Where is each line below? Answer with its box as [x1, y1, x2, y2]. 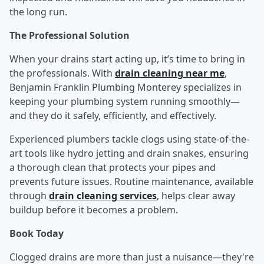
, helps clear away [157, 189, 235, 203]
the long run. [9, 5, 70, 19]
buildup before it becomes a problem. [9, 203, 180, 217]
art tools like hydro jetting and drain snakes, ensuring [9, 147, 249, 160]
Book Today [9, 227, 66, 240]
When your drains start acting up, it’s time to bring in [9, 52, 245, 66]
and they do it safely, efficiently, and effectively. [9, 109, 219, 123]
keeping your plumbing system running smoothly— [9, 95, 240, 108]
